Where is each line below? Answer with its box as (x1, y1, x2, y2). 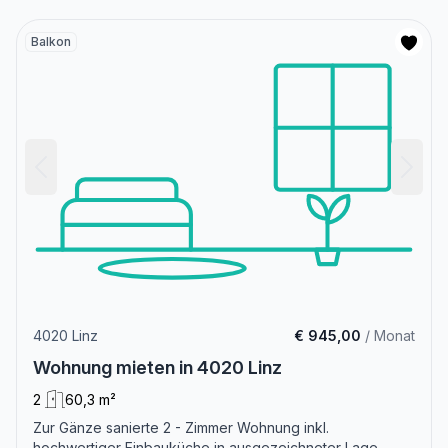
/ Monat (361, 326, 415, 344)
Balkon (31, 33, 71, 49)
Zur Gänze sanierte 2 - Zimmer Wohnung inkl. (33, 418, 329, 436)
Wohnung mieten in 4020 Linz (33, 356, 282, 378)
